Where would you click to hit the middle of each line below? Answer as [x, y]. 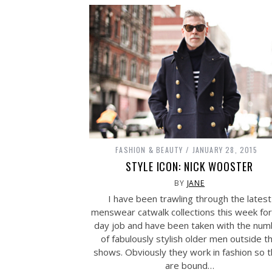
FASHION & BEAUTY [149, 149]
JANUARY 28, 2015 [225, 149]
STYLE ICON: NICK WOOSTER [189, 166]
